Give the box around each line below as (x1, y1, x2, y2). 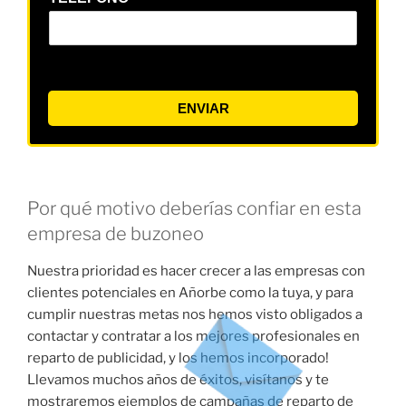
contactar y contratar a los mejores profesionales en (27, 328, 360, 345)
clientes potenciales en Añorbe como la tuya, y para (27, 285, 353, 302)
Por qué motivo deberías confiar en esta (27, 198, 362, 220)
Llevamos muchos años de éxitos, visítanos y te (27, 372, 329, 389)
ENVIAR (177, 101, 229, 117)
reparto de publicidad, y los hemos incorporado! (27, 350, 329, 367)
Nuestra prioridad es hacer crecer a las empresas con (27, 263, 365, 280)
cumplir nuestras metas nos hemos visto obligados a (27, 306, 362, 324)
